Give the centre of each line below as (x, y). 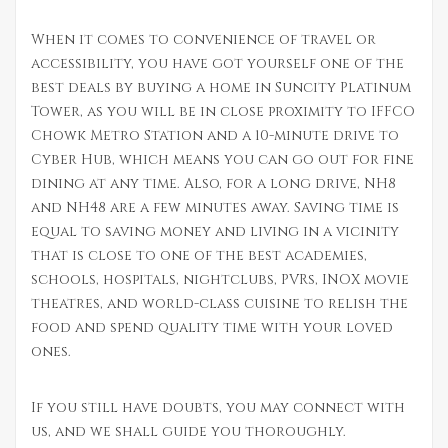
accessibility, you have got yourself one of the (217, 64)
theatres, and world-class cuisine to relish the (219, 304)
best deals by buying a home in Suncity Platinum (221, 88)
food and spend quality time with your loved (212, 328)
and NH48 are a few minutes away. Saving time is (215, 208)
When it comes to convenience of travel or (203, 40)
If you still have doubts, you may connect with (218, 408)
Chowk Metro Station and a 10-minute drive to (215, 136)
